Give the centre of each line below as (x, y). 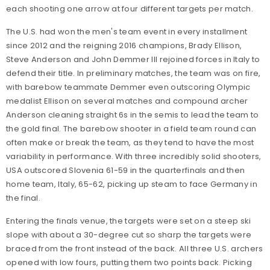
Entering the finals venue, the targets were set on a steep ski (129, 221)
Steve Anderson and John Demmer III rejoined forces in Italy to (133, 59)
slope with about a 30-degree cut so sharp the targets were (129, 235)
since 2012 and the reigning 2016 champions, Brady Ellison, (124, 46)
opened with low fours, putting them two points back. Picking (129, 262)
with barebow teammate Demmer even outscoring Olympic (128, 87)
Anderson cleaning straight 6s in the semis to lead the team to (133, 115)
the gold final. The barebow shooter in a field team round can (131, 129)
